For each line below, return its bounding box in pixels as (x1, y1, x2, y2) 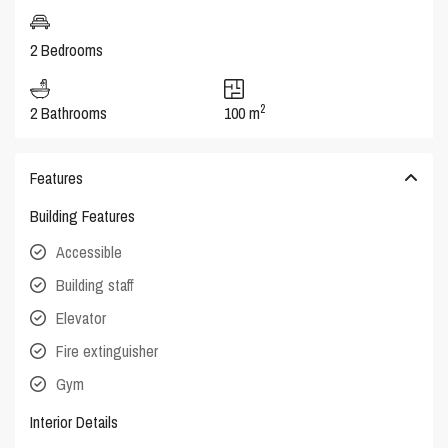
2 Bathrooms (30, 102, 108, 125)
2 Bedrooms (30, 39, 104, 62)
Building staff (56, 274, 135, 297)
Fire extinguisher (56, 340, 159, 363)
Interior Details (30, 411, 119, 434)
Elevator (56, 307, 107, 330)
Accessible (56, 241, 123, 264)
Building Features (30, 205, 136, 228)
